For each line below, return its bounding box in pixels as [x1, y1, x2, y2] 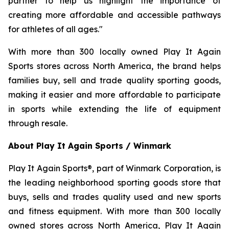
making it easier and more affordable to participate [8, 89, 221, 100]
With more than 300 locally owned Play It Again [8, 47, 221, 57]
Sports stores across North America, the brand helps [8, 61, 221, 71]
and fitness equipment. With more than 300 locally [8, 206, 221, 216]
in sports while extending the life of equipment [8, 104, 221, 114]
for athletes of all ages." [8, 24, 103, 34]
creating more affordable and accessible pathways [8, 10, 221, 20]
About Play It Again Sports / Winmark [8, 141, 171, 151]
